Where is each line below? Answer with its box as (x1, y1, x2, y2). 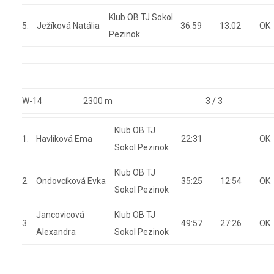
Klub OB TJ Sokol (108, 12, 173, 22)
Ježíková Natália (36, 21, 100, 31)
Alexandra (35, 227, 76, 237)
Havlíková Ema (35, 134, 92, 144)
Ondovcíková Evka (35, 176, 106, 186)
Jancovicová (35, 210, 84, 220)
